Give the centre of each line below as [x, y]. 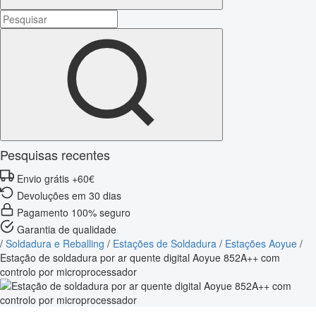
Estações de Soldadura [165, 243]
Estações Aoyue [261, 243]
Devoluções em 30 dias [69, 195]
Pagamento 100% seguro [74, 212]
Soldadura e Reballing [55, 243]
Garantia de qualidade [67, 229]
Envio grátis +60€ [56, 178]
